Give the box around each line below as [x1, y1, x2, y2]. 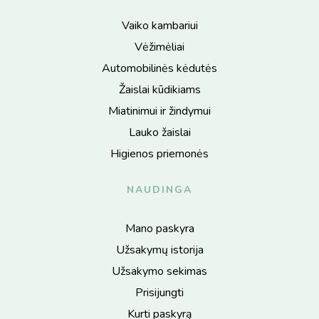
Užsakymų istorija [115, 241, 204, 258]
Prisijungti [135, 284, 184, 300]
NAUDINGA [127, 182, 192, 197]
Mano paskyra [125, 220, 194, 236]
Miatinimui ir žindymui [108, 103, 211, 119]
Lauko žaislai [128, 124, 191, 140]
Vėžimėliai [135, 38, 184, 55]
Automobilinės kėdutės [102, 60, 217, 76]
